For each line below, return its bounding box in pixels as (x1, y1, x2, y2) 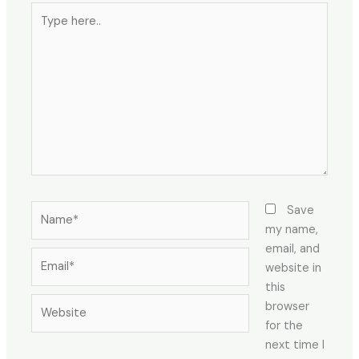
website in (264, 260, 321, 276)
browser (264, 299, 309, 315)
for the (264, 318, 303, 334)
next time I (264, 337, 325, 353)
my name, (264, 222, 318, 238)
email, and (264, 241, 320, 257)
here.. (30, 22, 61, 38)
